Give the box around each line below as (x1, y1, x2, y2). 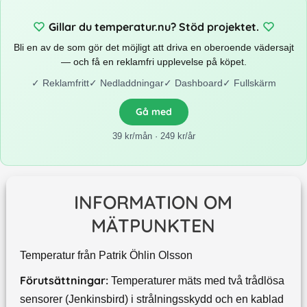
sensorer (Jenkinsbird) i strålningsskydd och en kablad (19, 293, 284, 306)
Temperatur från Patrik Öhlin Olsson (19, 249, 193, 262)
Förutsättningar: (19, 273, 108, 288)
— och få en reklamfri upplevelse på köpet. (60, 56, 247, 67)
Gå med (135, 105, 172, 118)
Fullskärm (233, 77, 276, 88)
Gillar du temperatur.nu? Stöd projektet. (48, 19, 259, 34)
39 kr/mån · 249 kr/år (112, 130, 195, 141)
